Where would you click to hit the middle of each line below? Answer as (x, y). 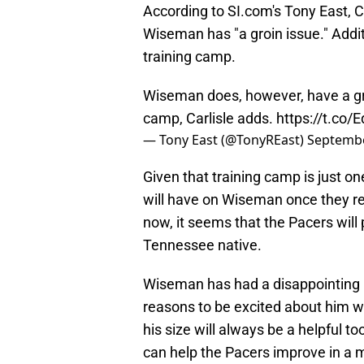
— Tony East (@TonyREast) (225, 140)
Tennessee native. (202, 245)
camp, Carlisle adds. (210, 119)
